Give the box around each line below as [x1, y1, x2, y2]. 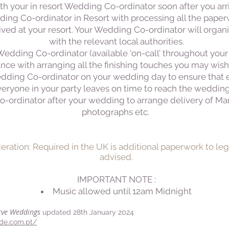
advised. [100, 152, 133, 162]
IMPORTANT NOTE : [77, 174, 156, 185]
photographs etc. [81, 107, 151, 117]
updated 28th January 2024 [40, 208, 134, 216]
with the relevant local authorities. [49, 36, 184, 47]
